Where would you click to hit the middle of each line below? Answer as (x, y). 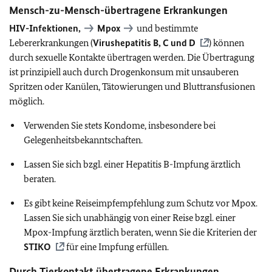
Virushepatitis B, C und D (144, 43)
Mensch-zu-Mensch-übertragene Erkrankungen (118, 10)
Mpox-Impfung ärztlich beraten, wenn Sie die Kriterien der (140, 232)
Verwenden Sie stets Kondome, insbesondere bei (120, 125)
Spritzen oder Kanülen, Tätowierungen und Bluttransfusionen (132, 87)
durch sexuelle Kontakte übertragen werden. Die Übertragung (132, 57)
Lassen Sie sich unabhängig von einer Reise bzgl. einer (130, 218)
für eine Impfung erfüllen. (117, 247)
